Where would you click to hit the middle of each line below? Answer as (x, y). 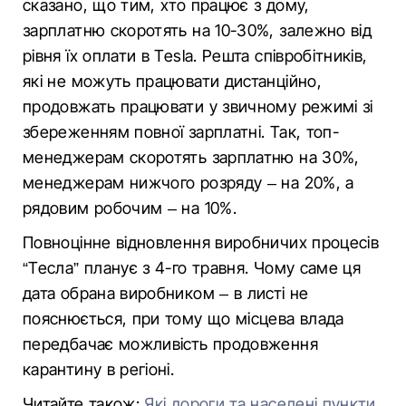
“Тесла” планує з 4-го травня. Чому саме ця (192, 268)
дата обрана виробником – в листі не (166, 293)
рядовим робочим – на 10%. (130, 208)
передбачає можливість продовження (170, 344)
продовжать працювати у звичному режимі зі (198, 106)
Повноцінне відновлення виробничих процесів (201, 242)
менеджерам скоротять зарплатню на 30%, (191, 157)
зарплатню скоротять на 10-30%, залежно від (198, 30)
